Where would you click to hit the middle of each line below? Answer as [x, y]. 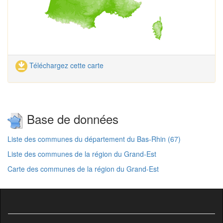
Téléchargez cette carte [65, 65]
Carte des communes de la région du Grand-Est [83, 168]
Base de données [71, 119]
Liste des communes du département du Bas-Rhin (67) [94, 139]
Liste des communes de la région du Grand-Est [82, 154]
